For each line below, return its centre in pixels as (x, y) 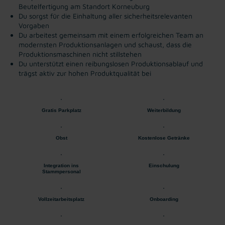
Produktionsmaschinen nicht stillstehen (80, 54)
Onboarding (164, 199)
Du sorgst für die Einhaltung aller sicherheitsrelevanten (105, 16)
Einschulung (164, 165)
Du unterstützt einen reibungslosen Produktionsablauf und (111, 63)
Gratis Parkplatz (61, 110)
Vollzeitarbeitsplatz (61, 199)
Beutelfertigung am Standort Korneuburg (84, 6)
